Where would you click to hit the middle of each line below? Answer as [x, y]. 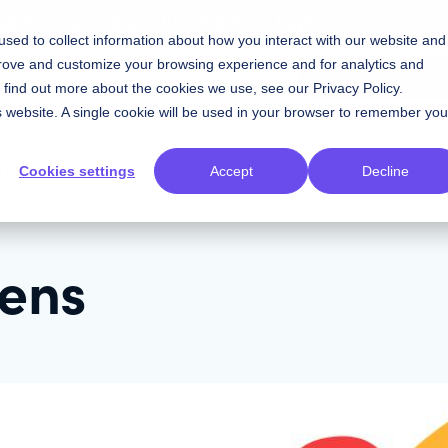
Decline [385, 171]
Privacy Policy [356, 88]
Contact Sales [382, 76]
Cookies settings [77, 171]
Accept [231, 171]
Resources [110, 78]
